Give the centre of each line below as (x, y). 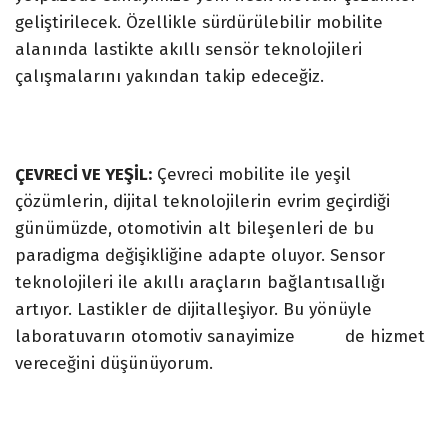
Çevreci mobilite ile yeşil (251, 174)
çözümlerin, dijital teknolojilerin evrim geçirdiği (202, 201)
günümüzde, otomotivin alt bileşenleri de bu (194, 228)
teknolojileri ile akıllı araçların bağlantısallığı (200, 282)
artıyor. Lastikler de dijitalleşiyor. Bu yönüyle (193, 309)
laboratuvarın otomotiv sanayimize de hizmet (220, 336)
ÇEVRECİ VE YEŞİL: (83, 174)
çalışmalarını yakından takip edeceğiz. (169, 76)
